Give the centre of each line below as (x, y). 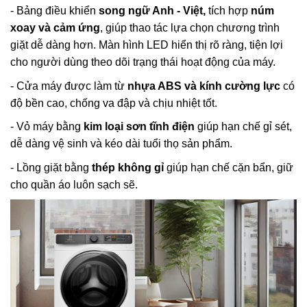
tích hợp (228, 11)
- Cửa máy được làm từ (69, 86)
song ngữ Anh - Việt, (153, 11)
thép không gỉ (128, 167)
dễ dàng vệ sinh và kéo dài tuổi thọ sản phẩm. (121, 144)
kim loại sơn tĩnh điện (139, 127)
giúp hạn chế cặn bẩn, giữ (229, 167)
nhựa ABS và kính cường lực (204, 86)
